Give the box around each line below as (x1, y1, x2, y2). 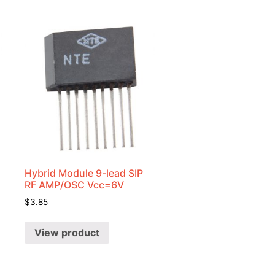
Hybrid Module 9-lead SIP (25, 166, 144, 179)
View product (34, 227, 100, 239)
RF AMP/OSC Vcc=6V (25, 178, 125, 191)
